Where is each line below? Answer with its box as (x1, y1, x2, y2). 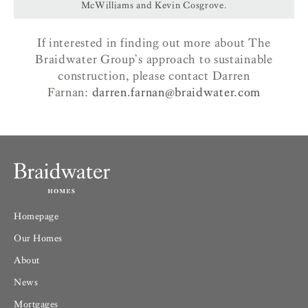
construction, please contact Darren (58, 69, 250, 84)
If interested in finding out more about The (36, 36, 272, 51)
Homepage (14, 210, 59, 223)
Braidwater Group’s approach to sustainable (35, 52, 273, 67)
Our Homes (14, 232, 63, 245)
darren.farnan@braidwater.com (91, 85, 261, 100)
